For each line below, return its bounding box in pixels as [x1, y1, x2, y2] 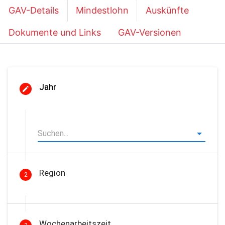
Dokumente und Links [9, 27, 101, 38]
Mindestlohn [76, 5, 129, 16]
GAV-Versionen [118, 27, 181, 38]
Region [39, 168, 65, 178]
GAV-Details [9, 5, 59, 16]
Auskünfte [146, 5, 189, 16]
